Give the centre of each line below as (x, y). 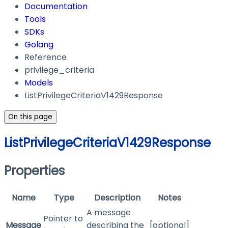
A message (109, 213)
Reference (46, 58)
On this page (30, 117)
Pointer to (63, 219)
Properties (34, 171)
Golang (39, 45)
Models (39, 83)
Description (117, 198)
